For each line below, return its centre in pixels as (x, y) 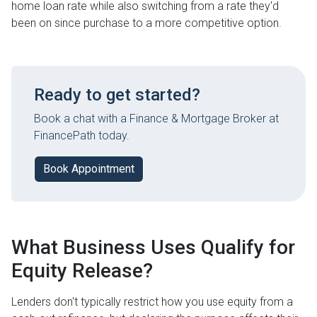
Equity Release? (82, 271)
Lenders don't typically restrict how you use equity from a (152, 302)
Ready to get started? (117, 95)
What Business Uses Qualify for (153, 248)
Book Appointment (89, 169)
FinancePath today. (82, 136)
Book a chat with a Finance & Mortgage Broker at (156, 119)
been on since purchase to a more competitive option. (146, 23)
